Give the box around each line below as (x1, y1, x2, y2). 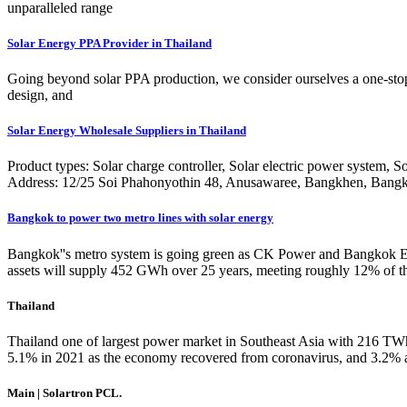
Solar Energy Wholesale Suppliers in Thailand (7, 124, 246, 138)
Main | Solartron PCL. (7, 386, 122, 401)
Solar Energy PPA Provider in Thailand (7, 35, 212, 50)
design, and (7, 86, 73, 103)
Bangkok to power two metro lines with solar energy (7, 211, 273, 225)
